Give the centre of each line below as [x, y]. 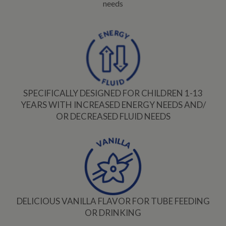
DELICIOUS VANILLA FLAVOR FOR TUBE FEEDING [113, 201]
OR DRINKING [113, 213]
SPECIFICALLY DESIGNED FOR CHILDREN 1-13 [113, 93]
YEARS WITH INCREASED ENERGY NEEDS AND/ [113, 105]
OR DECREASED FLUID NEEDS [113, 117]
